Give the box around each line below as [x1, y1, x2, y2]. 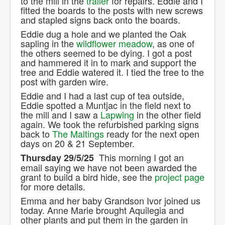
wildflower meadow [76, 37, 152, 50]
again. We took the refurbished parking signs [21, 118, 199, 131]
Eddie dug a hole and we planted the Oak [21, 27, 186, 41]
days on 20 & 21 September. [21, 137, 135, 150]
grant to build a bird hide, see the [21, 170, 155, 184]
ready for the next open [104, 127, 199, 141]
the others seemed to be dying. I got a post [21, 46, 192, 60]
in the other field [134, 108, 201, 122]
